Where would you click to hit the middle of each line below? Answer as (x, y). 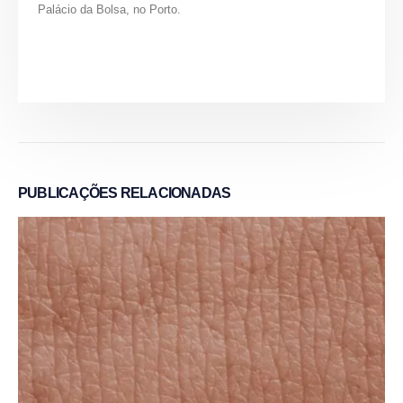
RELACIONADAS (174, 193)
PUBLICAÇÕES (68, 193)
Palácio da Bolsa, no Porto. (110, 9)
